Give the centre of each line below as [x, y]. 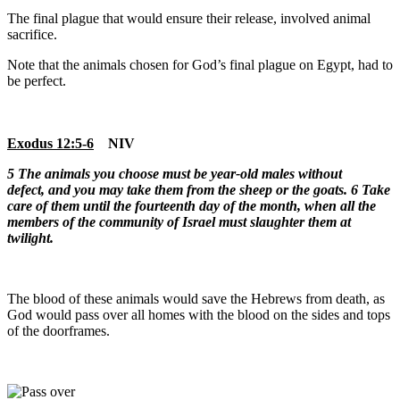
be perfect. [37, 81]
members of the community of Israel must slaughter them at [179, 222]
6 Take [369, 190]
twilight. [30, 238]
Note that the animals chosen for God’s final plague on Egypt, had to [200, 65]
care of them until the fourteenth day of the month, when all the [192, 206]
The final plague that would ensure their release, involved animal [189, 19]
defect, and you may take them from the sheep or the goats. [177, 190]
